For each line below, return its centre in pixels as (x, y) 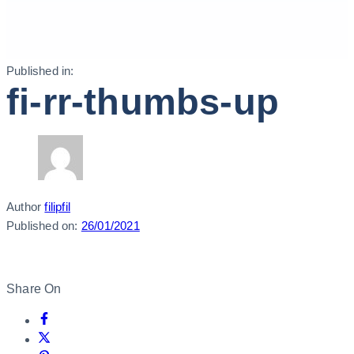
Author (24, 207)
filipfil (58, 207)
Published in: (40, 71)
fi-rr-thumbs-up (143, 102)
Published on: (42, 226)
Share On (34, 289)
